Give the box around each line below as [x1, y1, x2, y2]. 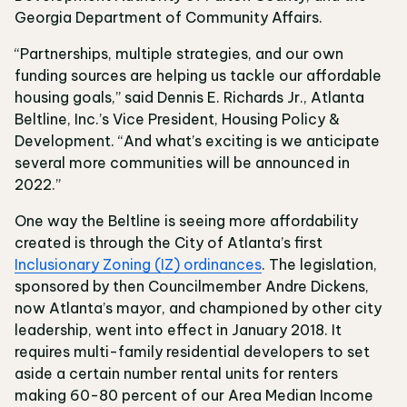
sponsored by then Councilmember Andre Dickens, [15, 277, 369, 295]
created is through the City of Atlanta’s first [15, 233, 323, 252]
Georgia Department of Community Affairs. [15, 8, 323, 26]
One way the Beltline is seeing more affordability [15, 212, 358, 230]
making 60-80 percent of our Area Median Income [15, 386, 373, 404]
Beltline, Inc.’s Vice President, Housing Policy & [15, 110, 340, 128]
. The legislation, [262, 255, 377, 273]
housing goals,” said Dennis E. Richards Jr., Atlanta [15, 88, 364, 106]
